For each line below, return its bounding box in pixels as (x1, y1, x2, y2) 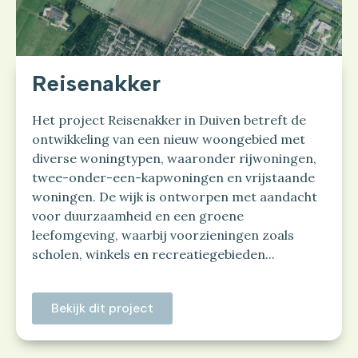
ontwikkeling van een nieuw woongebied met (32, 131, 305, 148)
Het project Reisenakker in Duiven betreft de (32, 112, 306, 129)
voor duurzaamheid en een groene (32, 208, 244, 225)
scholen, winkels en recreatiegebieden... (32, 246, 275, 263)
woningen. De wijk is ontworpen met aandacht (32, 189, 317, 205)
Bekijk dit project (51, 300, 153, 317)
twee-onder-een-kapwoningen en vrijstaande (32, 169, 315, 186)
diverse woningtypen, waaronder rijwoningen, (32, 150, 316, 167)
